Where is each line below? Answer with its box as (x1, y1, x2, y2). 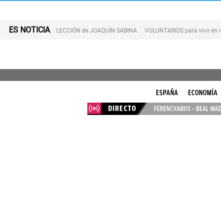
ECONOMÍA (188, 88, 218, 97)
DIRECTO (108, 104, 137, 113)
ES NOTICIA (9, 25, 50, 35)
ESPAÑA (156, 88, 178, 97)
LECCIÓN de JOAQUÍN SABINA (56, 27, 137, 34)
